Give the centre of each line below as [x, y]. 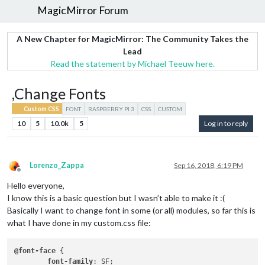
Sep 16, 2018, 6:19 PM [209, 165]
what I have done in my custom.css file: [79, 222]
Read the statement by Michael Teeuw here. [132, 63]
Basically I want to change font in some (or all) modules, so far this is [131, 210]
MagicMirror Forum [83, 11]
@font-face [35, 251]
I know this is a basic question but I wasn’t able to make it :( [116, 198]
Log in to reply [226, 123]
